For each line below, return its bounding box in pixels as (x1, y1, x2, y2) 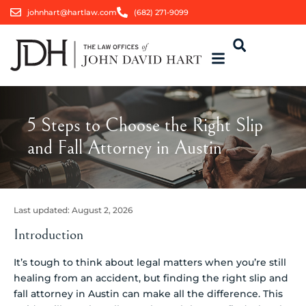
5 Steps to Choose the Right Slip (27, 115, 263, 137)
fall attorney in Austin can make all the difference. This (14, 287, 283, 300)
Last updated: (14, 205, 72, 215)
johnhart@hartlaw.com (27, 8, 117, 17)
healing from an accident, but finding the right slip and (14, 271, 288, 284)
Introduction (14, 225, 83, 243)
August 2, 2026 (72, 205, 133, 215)
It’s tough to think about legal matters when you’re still (14, 255, 286, 268)
